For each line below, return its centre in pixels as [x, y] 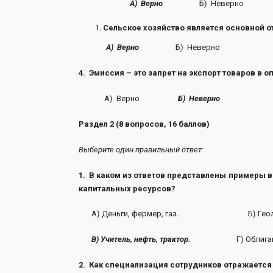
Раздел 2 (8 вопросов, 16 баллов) [144, 124]
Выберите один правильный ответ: [141, 149]
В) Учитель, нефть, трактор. [141, 239]
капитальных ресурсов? [127, 188]
